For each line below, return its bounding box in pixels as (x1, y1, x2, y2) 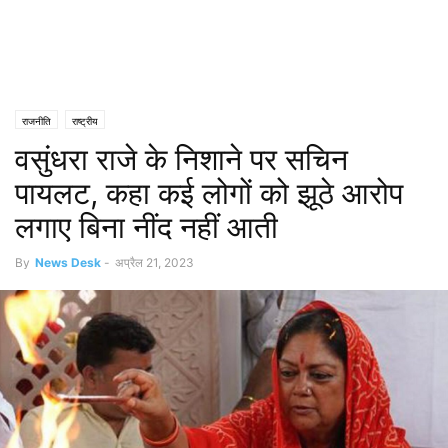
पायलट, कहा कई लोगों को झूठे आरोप (15, 175, 403, 211)
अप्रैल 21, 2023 (115, 255, 194, 270)
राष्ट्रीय (72, 115, 98, 127)
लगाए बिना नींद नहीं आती (15, 209, 278, 245)
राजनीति (22, 115, 51, 127)
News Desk (35, 255, 101, 270)
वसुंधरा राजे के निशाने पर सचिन (15, 141, 348, 177)
